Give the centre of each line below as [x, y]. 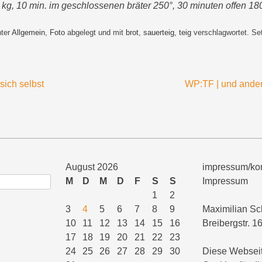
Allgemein [28, 33]
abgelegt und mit [95, 33]
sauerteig [159, 33]
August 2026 [92, 167]
